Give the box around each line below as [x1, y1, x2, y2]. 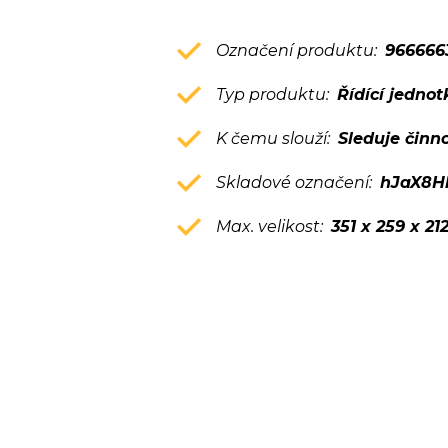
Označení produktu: [216, 40, 385, 60]
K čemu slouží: [216, 128, 338, 148]
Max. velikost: [216, 216, 331, 236]
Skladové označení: [216, 172, 380, 192]
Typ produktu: [216, 84, 337, 104]
